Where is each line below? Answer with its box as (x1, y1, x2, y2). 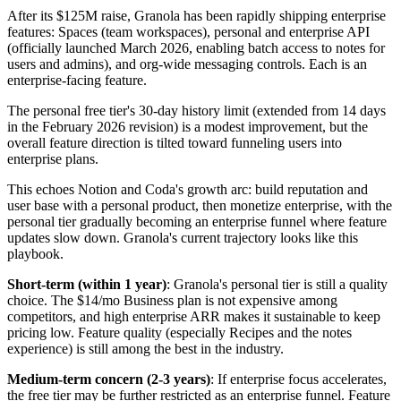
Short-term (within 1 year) (7, 277, 166, 292)
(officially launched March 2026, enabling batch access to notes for (7, 40, 385, 55)
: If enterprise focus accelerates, (210, 371, 387, 387)
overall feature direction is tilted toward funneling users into (7, 135, 342, 150)
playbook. (7, 246, 64, 261)
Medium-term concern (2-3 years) (7, 371, 210, 387)
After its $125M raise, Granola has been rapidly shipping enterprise (7, 8, 386, 23)
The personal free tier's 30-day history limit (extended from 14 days (7, 103, 386, 118)
